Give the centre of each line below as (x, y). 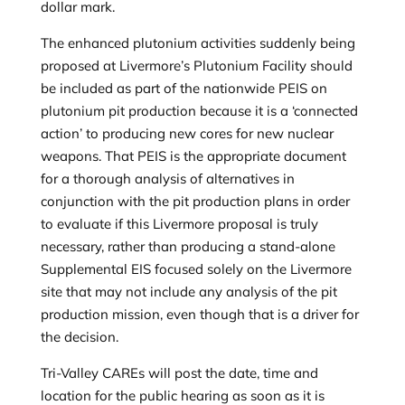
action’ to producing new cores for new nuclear (187, 133)
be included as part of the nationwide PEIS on (184, 88)
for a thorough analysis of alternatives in (167, 179)
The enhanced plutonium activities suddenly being (198, 43)
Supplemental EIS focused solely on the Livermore (196, 269)
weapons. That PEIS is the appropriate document (193, 156)
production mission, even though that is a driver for (199, 314)
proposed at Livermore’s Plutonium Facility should (196, 66)
